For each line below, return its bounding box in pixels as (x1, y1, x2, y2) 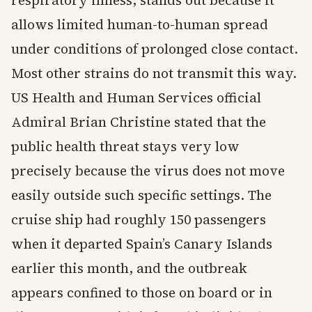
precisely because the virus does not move (11, 162, 285, 180)
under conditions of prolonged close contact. (11, 40, 298, 58)
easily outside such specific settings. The (11, 186, 272, 205)
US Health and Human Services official (11, 88, 261, 107)
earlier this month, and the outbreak (11, 259, 247, 278)
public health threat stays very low (11, 137, 240, 156)
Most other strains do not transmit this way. (11, 64, 297, 83)
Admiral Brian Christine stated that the (11, 113, 266, 132)
